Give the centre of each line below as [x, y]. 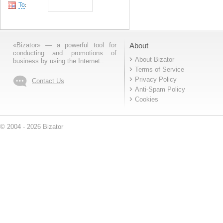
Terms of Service [160, 69]
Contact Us [48, 81]
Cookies [147, 99]
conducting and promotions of [65, 53]
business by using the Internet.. [58, 61]
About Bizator [155, 59]
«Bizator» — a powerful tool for [65, 45]
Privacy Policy [156, 79]
